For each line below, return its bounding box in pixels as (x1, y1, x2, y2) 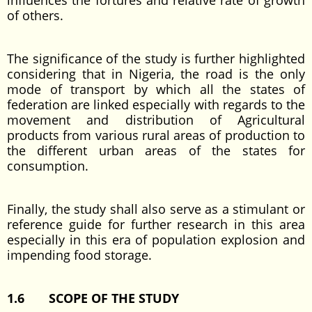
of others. (7, 7, 63, 24)
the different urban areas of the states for (7, 142, 305, 159)
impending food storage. (7, 247, 152, 263)
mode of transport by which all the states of (7, 81, 305, 97)
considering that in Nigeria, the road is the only (7, 65, 305, 82)
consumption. (7, 157, 88, 174)
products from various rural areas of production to (7, 127, 305, 143)
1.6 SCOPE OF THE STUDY (7, 290, 179, 306)
